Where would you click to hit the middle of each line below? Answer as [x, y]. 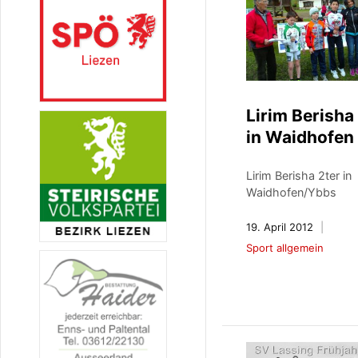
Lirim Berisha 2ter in [299, 175]
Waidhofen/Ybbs [292, 192]
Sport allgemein [285, 247]
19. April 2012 [280, 227]
